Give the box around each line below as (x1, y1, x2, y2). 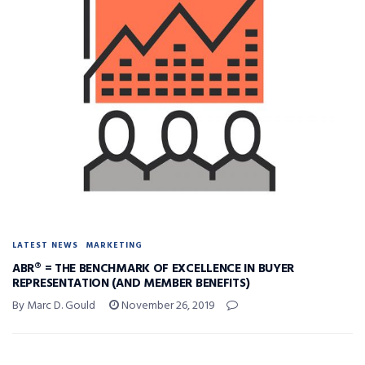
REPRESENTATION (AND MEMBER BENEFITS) (12, 274, 250, 294)
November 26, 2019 (119, 297, 215, 316)
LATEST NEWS (12, 239, 78, 253)
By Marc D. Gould (12, 297, 95, 316)
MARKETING (86, 239, 143, 253)
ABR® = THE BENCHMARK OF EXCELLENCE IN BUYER (12, 259, 295, 279)
